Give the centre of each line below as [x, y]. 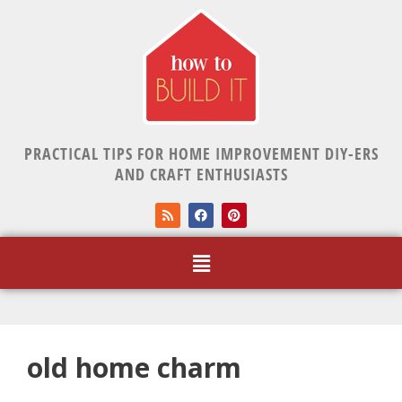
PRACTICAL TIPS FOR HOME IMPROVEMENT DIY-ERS [201, 153]
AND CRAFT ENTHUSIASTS [201, 174]
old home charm [134, 368]
